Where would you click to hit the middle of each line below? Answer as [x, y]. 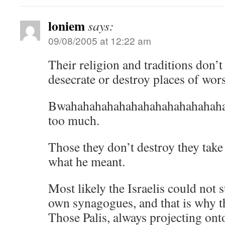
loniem [67, 26]
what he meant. [87, 161]
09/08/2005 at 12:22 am [100, 40]
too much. [74, 120]
